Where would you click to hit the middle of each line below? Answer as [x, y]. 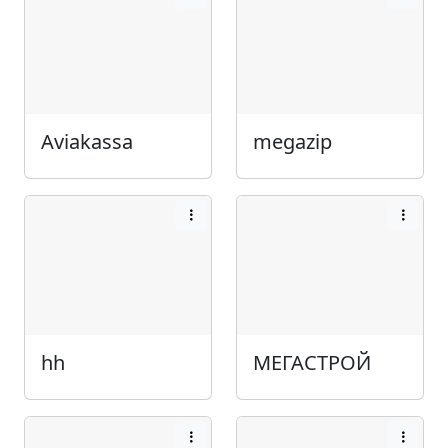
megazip [292, 141]
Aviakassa [87, 141]
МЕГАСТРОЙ [312, 363]
